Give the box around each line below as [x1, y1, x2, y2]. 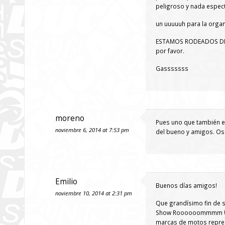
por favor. [156, 47, 184, 55]
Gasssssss [156, 64, 188, 72]
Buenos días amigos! [156, 181, 217, 189]
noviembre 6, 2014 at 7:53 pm [55, 126, 129, 134]
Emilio [55, 176, 77, 187]
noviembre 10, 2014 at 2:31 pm [55, 189, 132, 197]
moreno [55, 113, 84, 124]
